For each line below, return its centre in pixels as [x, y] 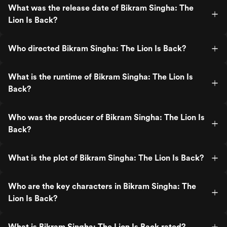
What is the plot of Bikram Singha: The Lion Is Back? [106, 158]
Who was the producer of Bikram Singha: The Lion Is [106, 117]
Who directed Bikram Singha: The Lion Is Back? [97, 48]
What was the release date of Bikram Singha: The [101, 8]
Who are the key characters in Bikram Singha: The [102, 186]
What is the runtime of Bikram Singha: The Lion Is [101, 77]
